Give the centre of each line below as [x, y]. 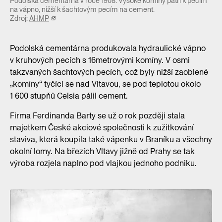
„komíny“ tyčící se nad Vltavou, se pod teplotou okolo [105, 84]
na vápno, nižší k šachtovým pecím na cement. [82, 10]
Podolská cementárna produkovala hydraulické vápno [108, 49]
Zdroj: [20, 19]
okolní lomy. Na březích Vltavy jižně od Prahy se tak [102, 152]
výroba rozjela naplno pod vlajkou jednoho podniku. [103, 164]
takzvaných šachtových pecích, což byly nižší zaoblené [109, 72]
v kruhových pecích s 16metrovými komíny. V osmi [100, 60]
